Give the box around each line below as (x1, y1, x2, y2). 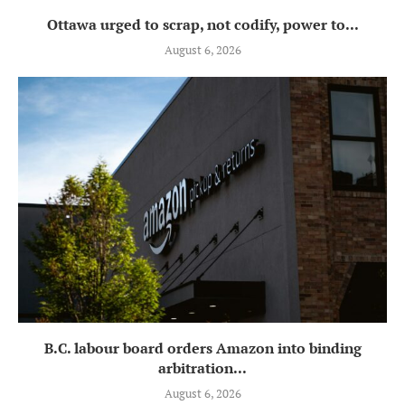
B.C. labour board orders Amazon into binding (43, 337, 362, 358)
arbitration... (158, 357, 247, 378)
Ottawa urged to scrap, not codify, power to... (46, 14, 359, 34)
